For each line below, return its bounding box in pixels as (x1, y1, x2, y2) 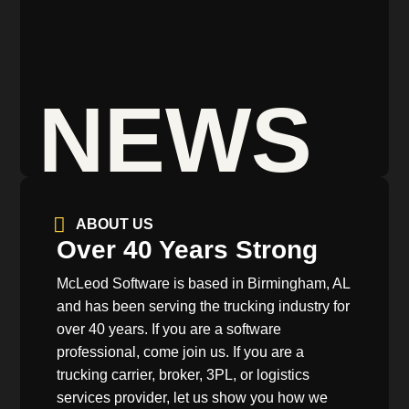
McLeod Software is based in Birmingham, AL (57, 276, 350, 292)
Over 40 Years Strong (57, 236, 318, 265)
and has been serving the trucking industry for (57, 299, 350, 315)
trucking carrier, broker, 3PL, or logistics (57, 367, 309, 383)
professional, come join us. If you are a (57, 344, 304, 361)
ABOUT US (76, 216, 153, 233)
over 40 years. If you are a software (57, 321, 281, 338)
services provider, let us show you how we (57, 390, 328, 406)
